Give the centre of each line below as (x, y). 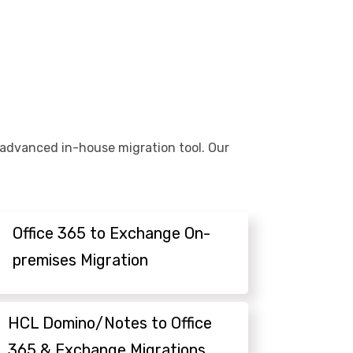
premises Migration (81, 260)
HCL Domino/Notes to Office (110, 323)
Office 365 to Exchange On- (112, 234)
